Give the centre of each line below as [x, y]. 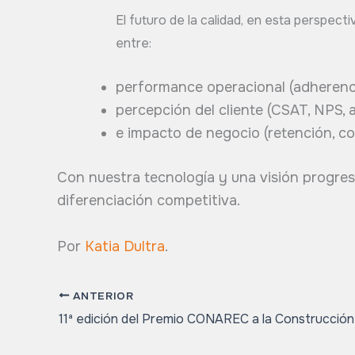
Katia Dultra [125, 247]
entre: [134, 44]
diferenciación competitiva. [149, 201]
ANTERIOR [101, 296]
